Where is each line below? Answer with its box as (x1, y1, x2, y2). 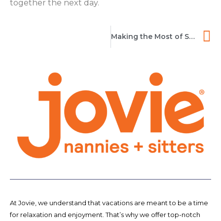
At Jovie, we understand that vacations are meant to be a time (10, 198, 208, 207)
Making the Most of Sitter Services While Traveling (188, 32, 195, 41)
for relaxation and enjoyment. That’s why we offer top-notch (10, 210, 200, 219)
